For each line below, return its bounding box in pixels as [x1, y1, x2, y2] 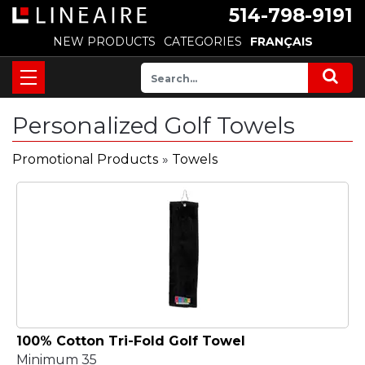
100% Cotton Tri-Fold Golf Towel [15, 332, 245, 349]
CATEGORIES [163, 34, 242, 49]
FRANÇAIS [249, 34, 313, 49]
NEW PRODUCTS [52, 34, 156, 49]
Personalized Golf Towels [12, 112, 295, 139]
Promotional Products [12, 152, 158, 167]
